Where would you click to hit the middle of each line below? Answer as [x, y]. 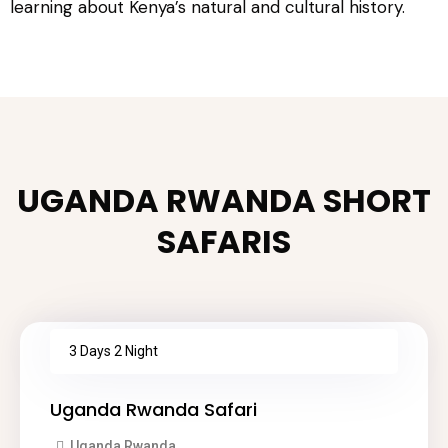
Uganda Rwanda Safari [153, 409]
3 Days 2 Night [113, 351]
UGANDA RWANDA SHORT [224, 200]
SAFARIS [224, 241]
